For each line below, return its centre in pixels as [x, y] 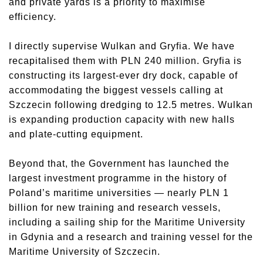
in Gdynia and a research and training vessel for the [131, 237]
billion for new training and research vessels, [115, 208]
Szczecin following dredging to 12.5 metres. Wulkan [131, 105]
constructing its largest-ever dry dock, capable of [123, 75]
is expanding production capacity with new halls [122, 119]
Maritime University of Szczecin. [85, 252]
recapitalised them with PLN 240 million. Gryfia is [125, 61]
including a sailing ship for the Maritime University [127, 222]
